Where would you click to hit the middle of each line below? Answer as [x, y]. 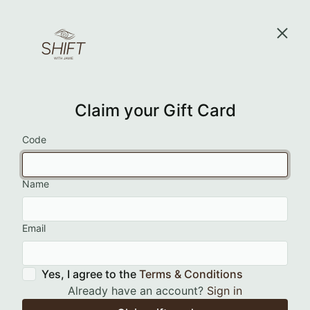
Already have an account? [137, 291]
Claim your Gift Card [155, 110]
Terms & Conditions [191, 274]
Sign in [225, 291]
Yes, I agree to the [90, 274]
